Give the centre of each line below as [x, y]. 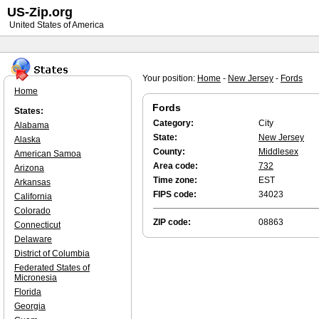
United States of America [56, 25]
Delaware [33, 239]
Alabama [32, 125]
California [33, 197]
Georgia [30, 306]
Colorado [32, 211]
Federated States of [52, 268]
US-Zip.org [40, 12]
